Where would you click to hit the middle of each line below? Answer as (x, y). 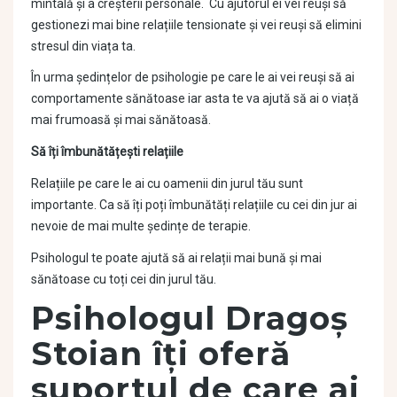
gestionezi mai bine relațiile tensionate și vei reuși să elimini (196, 24)
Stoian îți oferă (161, 353)
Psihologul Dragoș (190, 318)
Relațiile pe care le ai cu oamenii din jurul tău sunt (167, 184)
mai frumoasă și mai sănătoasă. (121, 120)
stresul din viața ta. (83, 46)
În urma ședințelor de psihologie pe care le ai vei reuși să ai (193, 78)
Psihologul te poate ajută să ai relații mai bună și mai (176, 258)
